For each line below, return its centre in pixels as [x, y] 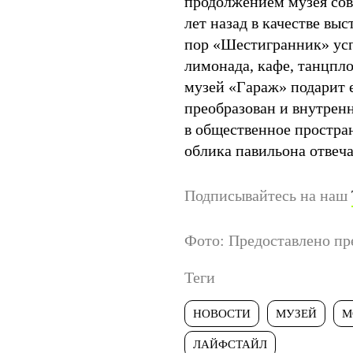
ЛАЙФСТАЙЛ [230, 344]
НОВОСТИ [222, 314]
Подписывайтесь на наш [268, 195]
